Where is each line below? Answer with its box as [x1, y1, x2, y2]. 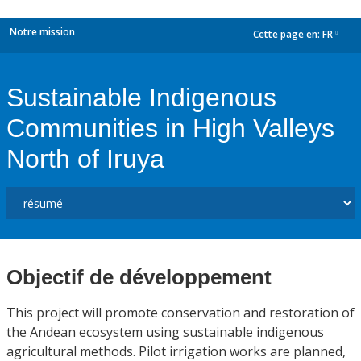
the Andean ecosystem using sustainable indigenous [6, 323, 324, 341]
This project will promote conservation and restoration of [6, 304, 355, 322]
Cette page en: [253, 27, 322, 42]
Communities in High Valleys [6, 114, 334, 143]
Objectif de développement [6, 265, 272, 289]
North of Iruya [6, 144, 164, 173]
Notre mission [10, 25, 75, 39]
